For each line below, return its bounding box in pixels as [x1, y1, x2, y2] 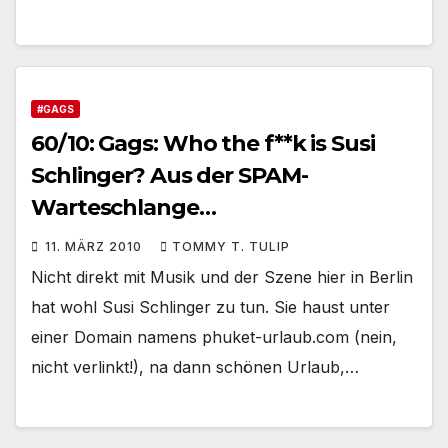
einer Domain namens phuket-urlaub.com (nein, [31, 326, 397, 347]
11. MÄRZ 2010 [45, 238, 146, 254]
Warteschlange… [31, 193, 216, 221]
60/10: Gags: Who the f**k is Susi [31, 129, 375, 157]
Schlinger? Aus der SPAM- [31, 161, 308, 189]
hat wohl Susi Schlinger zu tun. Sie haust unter [31, 296, 390, 317]
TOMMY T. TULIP [172, 238, 290, 254]
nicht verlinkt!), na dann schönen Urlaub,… [31, 356, 359, 377]
